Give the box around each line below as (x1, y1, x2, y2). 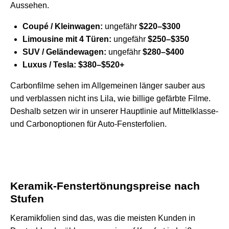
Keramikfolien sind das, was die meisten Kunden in (10, 213, 195, 222)
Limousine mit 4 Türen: (22, 34, 111, 43)
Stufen (10, 192, 44, 204)
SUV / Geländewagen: (22, 47, 106, 56)
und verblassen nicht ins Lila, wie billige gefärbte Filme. (10, 94, 211, 103)
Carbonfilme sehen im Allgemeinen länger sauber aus (10, 81, 205, 90)
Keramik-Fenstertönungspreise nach (10, 179, 200, 192)
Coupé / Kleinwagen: (22, 21, 103, 31)
